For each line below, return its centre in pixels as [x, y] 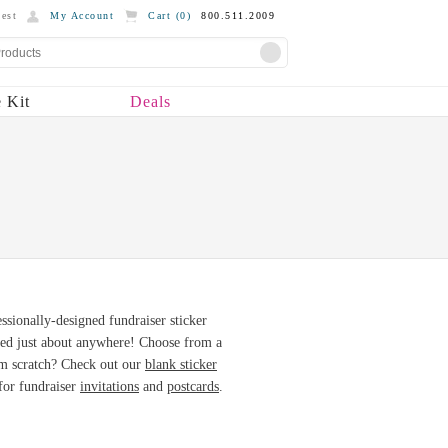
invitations [109, 386]
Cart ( [164, 15]
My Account [82, 15]
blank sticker [181, 364]
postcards [193, 386]
